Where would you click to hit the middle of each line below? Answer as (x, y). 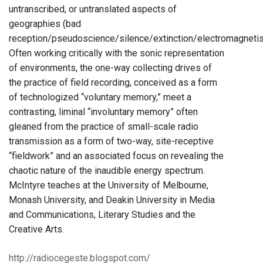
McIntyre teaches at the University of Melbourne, (109, 186)
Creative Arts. (36, 230)
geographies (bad (45, 24)
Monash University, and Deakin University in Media (112, 200)
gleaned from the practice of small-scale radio (104, 127)
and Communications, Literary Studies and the (102, 215)
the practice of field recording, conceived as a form (113, 83)
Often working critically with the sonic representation (117, 53)
